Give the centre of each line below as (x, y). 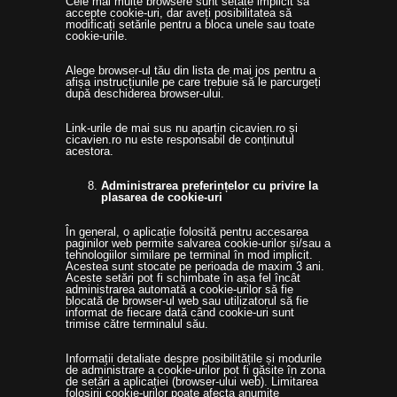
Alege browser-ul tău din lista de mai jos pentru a (191, 70)
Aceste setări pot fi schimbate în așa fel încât (183, 278)
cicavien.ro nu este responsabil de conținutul (180, 140)
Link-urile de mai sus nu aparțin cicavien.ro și (182, 128)
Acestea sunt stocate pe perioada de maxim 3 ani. (195, 266)
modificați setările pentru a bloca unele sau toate (190, 24)
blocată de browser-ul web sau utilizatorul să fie (187, 301)
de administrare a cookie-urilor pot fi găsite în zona (195, 370)
